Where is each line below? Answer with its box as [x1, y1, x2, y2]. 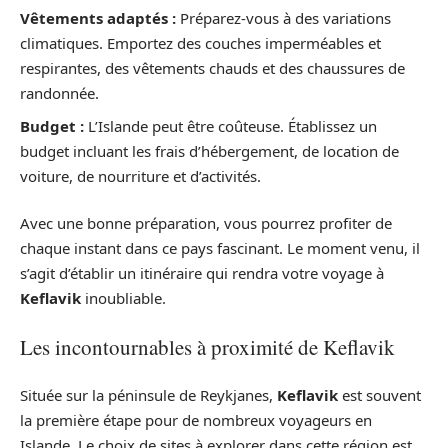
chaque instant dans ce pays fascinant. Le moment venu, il [20, 238, 420, 259]
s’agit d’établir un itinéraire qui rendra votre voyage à [20, 263, 384, 284]
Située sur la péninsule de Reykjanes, [20, 385, 277, 406]
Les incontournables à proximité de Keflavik [20, 332, 395, 361]
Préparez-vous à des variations [176, 8, 391, 29]
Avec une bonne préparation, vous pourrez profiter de [20, 213, 392, 234]
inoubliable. [81, 288, 166, 309]
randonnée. [20, 83, 99, 104]
